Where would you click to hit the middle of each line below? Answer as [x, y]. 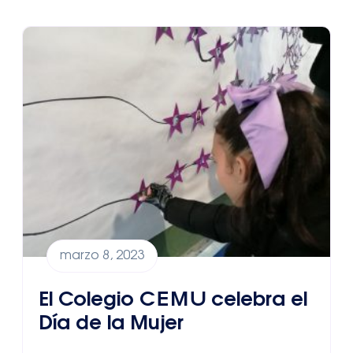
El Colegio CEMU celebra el [173, 300]
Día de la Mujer [111, 323]
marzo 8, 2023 [102, 256]
